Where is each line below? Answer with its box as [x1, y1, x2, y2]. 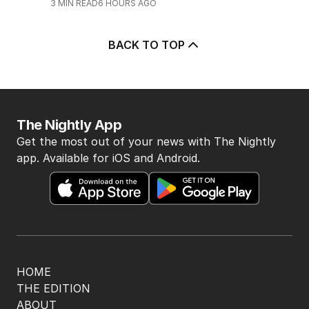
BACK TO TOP [108, 37, 185, 52]
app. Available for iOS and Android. [17, 151, 200, 165]
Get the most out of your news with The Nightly [17, 134, 276, 148]
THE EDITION [17, 281, 90, 295]
